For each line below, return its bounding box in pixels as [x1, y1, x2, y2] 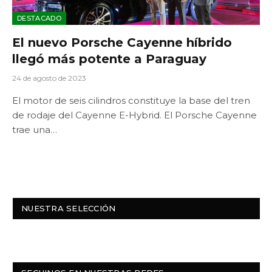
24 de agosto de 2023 [12, 73, 86, 83]
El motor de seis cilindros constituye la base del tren [12, 95, 250, 106]
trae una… [12, 124, 57, 135]
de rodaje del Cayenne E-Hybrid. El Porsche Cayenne [12, 109, 257, 121]
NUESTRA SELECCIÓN [21, 203, 116, 213]
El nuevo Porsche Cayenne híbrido [12, 35, 232, 50]
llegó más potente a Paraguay [12, 52, 206, 66]
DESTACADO [17, 14, 61, 22]
